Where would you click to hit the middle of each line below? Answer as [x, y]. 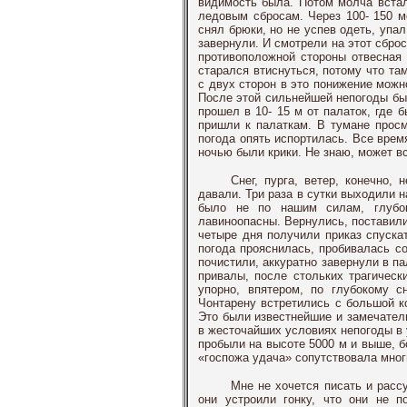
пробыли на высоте [254, 344]
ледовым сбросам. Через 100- [283, 16]
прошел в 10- [235, 111]
